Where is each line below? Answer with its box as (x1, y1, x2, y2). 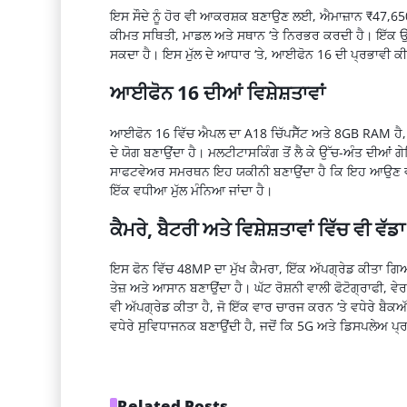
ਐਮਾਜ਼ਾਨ (319, 6, 362, 25)
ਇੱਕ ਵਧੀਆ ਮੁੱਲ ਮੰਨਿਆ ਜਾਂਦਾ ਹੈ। (109, 181, 273, 199)
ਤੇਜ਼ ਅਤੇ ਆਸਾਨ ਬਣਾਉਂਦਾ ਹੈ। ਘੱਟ (109, 279, 275, 297)
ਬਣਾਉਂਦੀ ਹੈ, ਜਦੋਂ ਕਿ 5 (195, 317, 304, 335)
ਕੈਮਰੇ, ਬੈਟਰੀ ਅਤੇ (109, 215, 235, 242)
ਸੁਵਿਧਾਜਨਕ (137, 317, 196, 335)
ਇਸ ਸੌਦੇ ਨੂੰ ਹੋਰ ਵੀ (109, 6, 200, 25)
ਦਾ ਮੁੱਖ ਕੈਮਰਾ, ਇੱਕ (213, 260, 310, 278)
